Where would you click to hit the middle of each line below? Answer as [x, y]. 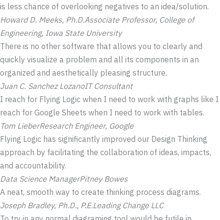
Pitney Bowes [104, 179]
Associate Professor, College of [139, 20]
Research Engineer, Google [86, 126]
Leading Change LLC [128, 206]
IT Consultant [109, 86]
